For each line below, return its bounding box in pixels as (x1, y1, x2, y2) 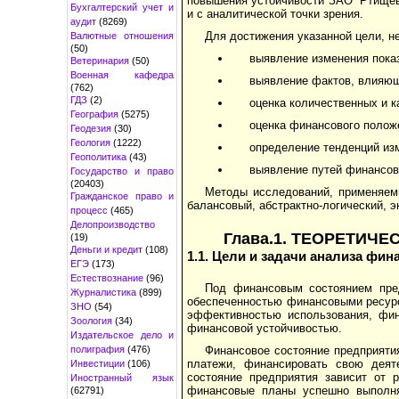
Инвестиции (70, 357, 125, 369)
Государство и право (70, 165, 174, 176)
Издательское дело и (70, 329, 174, 340)
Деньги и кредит (70, 243, 142, 255)
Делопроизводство (70, 218, 155, 230)
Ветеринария (70, 54, 129, 66)
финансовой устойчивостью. (187, 321, 342, 335)
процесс (70, 204, 108, 216)
